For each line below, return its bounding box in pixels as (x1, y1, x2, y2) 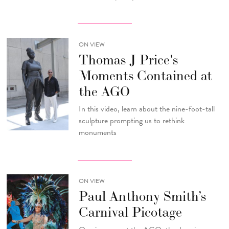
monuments (78, 126, 117, 139)
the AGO (78, 82, 130, 100)
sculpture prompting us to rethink (78, 114, 185, 127)
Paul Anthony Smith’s (78, 188, 206, 205)
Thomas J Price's (78, 51, 178, 68)
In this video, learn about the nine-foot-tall (78, 102, 217, 115)
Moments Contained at (78, 66, 212, 84)
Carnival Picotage (78, 203, 182, 221)
